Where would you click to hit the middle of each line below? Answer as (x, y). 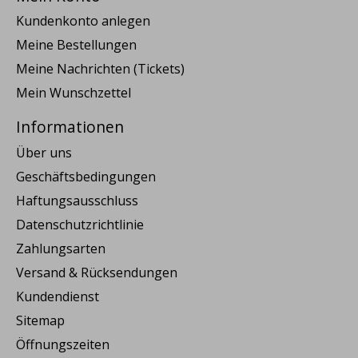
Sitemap (40, 320)
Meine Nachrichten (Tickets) (100, 69)
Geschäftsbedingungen (86, 176)
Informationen (70, 127)
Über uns (44, 152)
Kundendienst (58, 296)
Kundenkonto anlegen (83, 21)
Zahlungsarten (61, 248)
